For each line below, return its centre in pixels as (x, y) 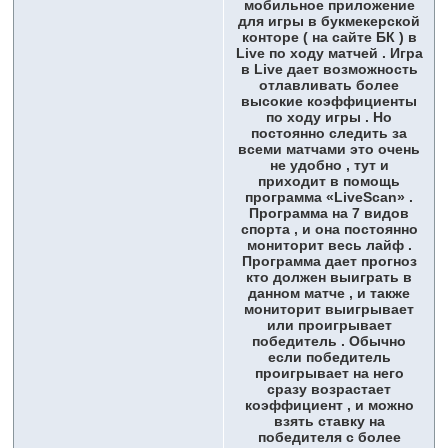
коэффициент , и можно (329, 405)
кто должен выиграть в (329, 277)
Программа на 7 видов (329, 213)
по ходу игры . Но (329, 117)
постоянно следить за (329, 133)
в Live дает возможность (329, 69)
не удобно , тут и (329, 165)
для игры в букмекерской (329, 21)
